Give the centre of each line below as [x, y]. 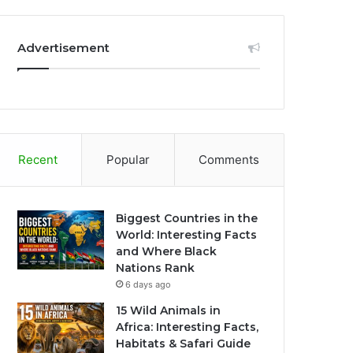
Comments [229, 160]
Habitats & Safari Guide [184, 344]
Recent [37, 160]
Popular [128, 160]
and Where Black [167, 251]
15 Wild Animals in [169, 310]
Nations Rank [156, 268]
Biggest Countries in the [187, 218]
